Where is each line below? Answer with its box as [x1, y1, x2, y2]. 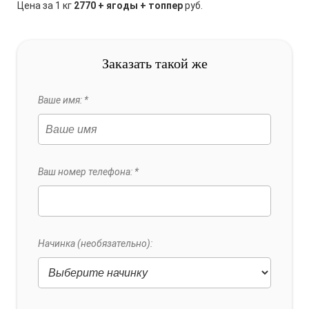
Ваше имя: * [38, 94, 88, 106]
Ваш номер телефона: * [38, 166, 139, 177]
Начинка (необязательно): [38, 238, 152, 249]
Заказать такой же [101, 56, 208, 71]
